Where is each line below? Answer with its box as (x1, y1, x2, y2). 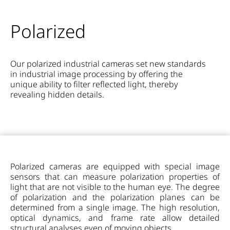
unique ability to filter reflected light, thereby (10, 79, 178, 90)
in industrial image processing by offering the (10, 68, 183, 80)
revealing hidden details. (10, 89, 104, 101)
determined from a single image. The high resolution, (10, 202, 220, 214)
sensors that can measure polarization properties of (10, 171, 220, 183)
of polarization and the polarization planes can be (10, 191, 220, 203)
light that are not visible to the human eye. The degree (10, 181, 220, 193)
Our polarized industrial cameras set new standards (10, 58, 206, 70)
